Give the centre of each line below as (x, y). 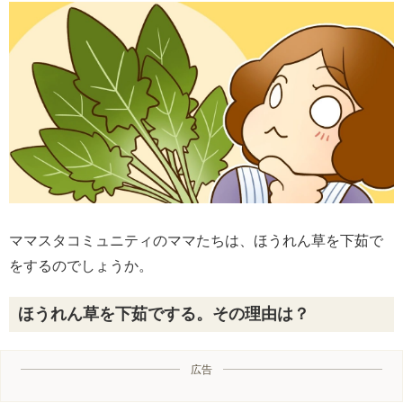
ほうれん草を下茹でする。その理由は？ (164, 314)
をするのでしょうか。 (81, 266)
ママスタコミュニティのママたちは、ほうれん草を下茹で (196, 241)
